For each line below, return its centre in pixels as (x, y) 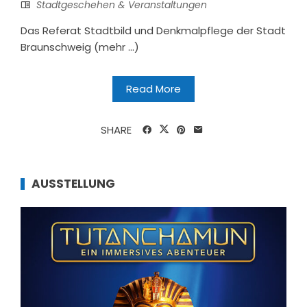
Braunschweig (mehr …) (80, 47)
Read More (153, 88)
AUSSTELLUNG (73, 183)
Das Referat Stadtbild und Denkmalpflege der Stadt (153, 30)
